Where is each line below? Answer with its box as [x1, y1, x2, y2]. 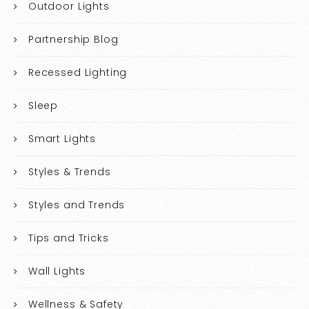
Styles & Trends [28, 165, 111, 179]
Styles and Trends [28, 198, 126, 212]
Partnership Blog [28, 32, 119, 47]
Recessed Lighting [28, 66, 128, 80]
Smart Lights [28, 132, 97, 146]
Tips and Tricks [28, 231, 109, 246]
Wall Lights [28, 264, 86, 279]
